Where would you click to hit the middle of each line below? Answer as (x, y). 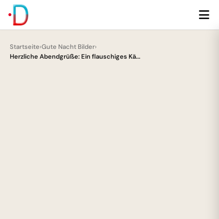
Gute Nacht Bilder (68, 47)
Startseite (25, 47)
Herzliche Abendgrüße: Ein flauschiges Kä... (75, 56)
